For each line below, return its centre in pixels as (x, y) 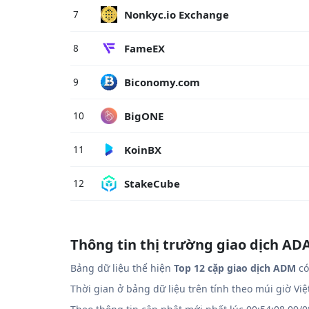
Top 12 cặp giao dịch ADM (235, 268)
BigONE (144, 116)
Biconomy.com (162, 82)
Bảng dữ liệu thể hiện (122, 268)
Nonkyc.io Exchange (177, 14)
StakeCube (152, 183)
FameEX (144, 48)
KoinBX (143, 149)
